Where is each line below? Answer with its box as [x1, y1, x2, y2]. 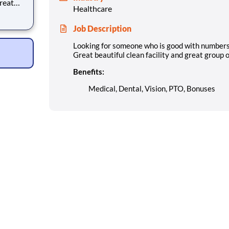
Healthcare [73, 3, 112, 13]
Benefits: [73, 66, 104, 76]
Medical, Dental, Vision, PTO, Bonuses [88, 83, 215, 93]
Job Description [73, 23, 131, 33]
